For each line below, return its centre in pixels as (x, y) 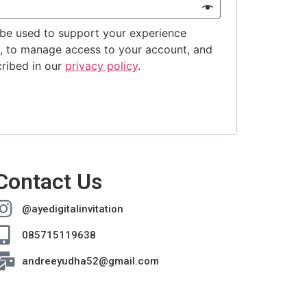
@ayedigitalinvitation (72, 209)
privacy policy (101, 65)
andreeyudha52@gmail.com (90, 261)
